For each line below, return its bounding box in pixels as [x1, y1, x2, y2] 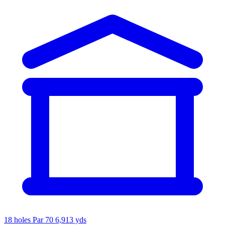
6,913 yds [55, 215, 86, 224]
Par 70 [33, 215, 53, 224]
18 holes [4, 215, 33, 224]
